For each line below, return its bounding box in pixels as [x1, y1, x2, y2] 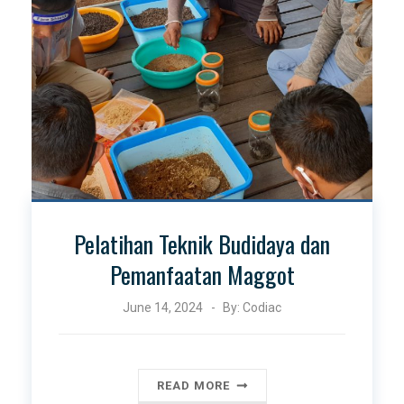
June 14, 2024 [123, 299, 203, 315]
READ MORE [156, 378, 230, 392]
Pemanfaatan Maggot [109, 256, 295, 292]
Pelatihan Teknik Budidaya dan [74, 225, 330, 262]
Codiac [243, 299, 281, 315]
